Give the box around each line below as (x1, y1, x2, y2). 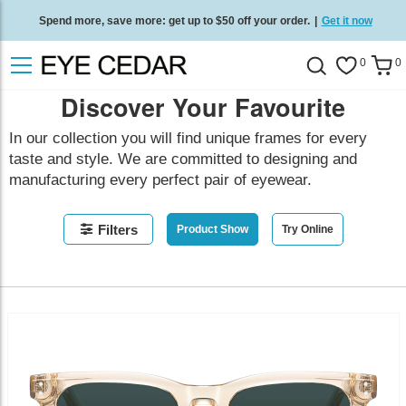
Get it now (321, 14, 372, 27)
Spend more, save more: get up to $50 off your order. (38, 14, 310, 27)
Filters (97, 222, 138, 237)
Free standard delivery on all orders (79, 54, 263, 68)
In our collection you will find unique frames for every (9, 130, 367, 147)
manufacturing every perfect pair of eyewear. (9, 171, 312, 188)
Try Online (281, 223, 333, 236)
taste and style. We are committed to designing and (9, 150, 357, 168)
